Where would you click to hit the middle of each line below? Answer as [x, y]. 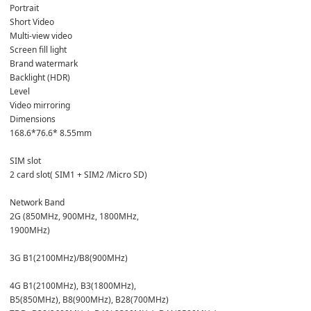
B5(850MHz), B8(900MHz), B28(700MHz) [89, 299]
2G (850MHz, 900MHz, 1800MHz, [74, 216]
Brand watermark [44, 63]
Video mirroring [40, 105]
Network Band [38, 202]
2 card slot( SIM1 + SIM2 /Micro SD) [81, 174]
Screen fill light [38, 49]
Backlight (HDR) [40, 77]
